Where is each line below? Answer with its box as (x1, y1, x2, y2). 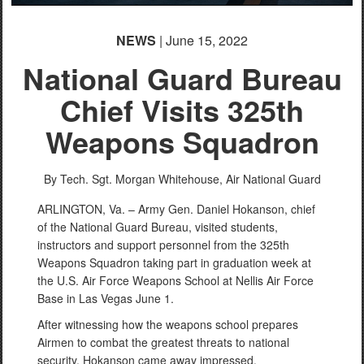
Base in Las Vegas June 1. (37, 290, 177, 307)
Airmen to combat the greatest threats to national (37, 334, 289, 351)
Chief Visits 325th (60, 89, 304, 132)
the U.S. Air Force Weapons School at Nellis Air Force (37, 272, 314, 289)
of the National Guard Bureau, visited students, (37, 219, 278, 236)
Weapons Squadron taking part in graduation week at (37, 254, 311, 271)
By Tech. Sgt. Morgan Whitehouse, (43, 171, 223, 188)
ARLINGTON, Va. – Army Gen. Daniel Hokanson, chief (37, 201, 315, 218)
